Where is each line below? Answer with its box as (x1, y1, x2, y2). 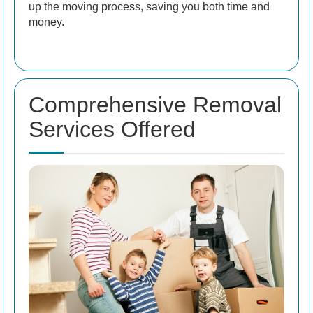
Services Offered (29, 117, 196, 143)
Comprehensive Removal (29, 92, 282, 118)
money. (29, 16, 64, 29)
